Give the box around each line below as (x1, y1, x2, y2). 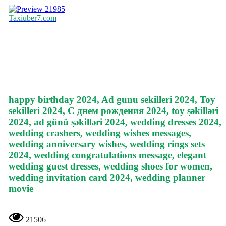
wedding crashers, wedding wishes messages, (9, 128, 191, 139)
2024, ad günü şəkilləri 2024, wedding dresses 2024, (9, 117, 221, 128)
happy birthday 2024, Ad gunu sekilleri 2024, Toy (9, 94, 215, 105)
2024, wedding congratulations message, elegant (9, 150, 206, 161)
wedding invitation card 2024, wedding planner (9, 172, 205, 183)
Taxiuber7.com (9, 14, 56, 23)
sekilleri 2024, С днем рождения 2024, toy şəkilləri (9, 105, 218, 117)
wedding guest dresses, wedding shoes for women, (9, 161, 212, 172)
